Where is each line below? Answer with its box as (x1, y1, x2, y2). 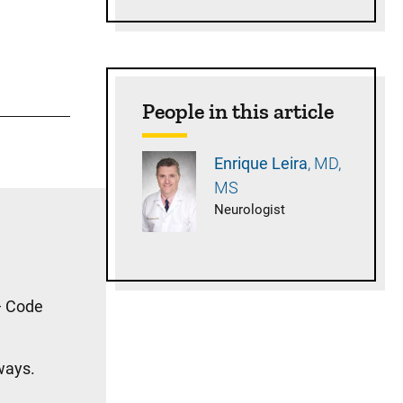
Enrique (214, 154, 272, 173)
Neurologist (214, 201, 285, 218)
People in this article (142, 98, 334, 124)
